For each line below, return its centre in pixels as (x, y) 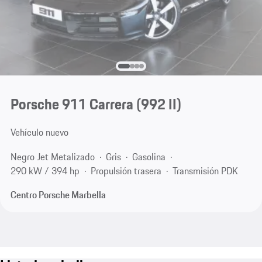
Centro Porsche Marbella (58, 195)
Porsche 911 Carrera (72, 104)
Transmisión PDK (205, 170)
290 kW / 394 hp (45, 170)
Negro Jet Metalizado (52, 156)
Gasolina (149, 156)
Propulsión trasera (126, 170)
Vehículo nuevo (39, 132)
